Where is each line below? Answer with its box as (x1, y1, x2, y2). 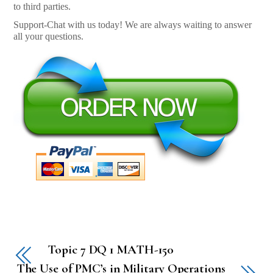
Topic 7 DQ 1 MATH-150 (48, 242, 174, 258)
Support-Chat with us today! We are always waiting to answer (13, 19, 252, 30)
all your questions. (13, 30, 84, 41)
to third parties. (13, 1, 71, 12)
